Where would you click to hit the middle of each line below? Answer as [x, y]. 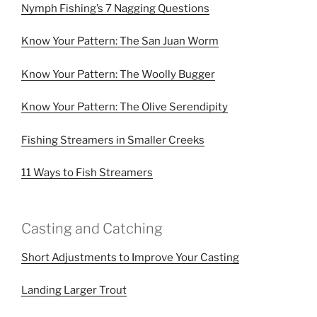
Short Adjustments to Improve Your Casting [130, 257]
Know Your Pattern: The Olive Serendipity [125, 107]
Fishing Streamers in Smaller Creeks [113, 140]
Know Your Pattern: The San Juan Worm [120, 41]
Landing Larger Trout [74, 290]
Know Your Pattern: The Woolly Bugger [118, 74]
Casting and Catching [92, 228]
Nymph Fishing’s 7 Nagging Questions [115, 8]
